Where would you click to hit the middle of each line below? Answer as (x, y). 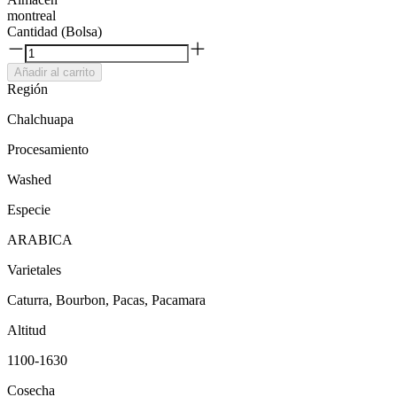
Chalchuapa (40, 119)
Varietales (34, 270)
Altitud (27, 330)
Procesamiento (48, 149)
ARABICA (40, 240)
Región (27, 89)
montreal (31, 16)
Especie (29, 210)
